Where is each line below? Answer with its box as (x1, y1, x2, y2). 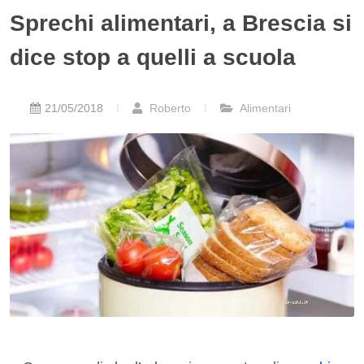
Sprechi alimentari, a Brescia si (10, 11, 352, 36)
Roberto (146, 102, 191, 115)
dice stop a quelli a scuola (10, 45, 296, 70)
